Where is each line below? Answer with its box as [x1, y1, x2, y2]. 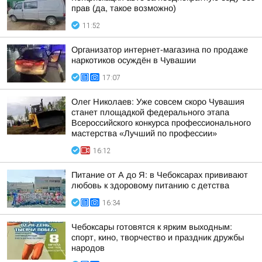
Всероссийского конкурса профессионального [71, 118, 251, 127]
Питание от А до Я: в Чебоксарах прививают [71, 170, 248, 180]
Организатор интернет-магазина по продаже [71, 45, 248, 54]
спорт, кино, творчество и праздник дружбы [71, 233, 244, 242]
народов [71, 243, 105, 253]
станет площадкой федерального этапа [71, 108, 229, 117]
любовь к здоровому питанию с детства [71, 181, 229, 190]
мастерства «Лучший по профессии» [71, 129, 217, 138]
